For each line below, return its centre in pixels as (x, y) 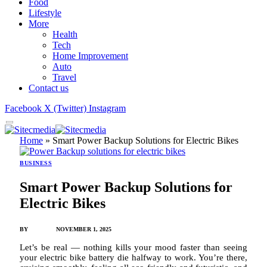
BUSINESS (36, 163)
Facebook (23, 108)
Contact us (49, 88)
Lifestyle (45, 13)
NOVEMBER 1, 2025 (84, 229)
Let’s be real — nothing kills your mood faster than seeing (133, 248)
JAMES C (43, 229)
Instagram (107, 108)
